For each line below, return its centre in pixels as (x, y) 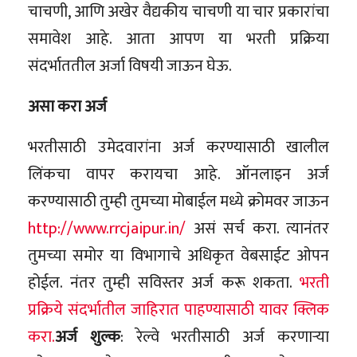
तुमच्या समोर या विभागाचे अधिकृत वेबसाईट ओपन (178, 255)
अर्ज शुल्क (88, 337)
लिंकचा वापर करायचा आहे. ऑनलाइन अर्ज (178, 174)
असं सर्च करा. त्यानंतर (257, 228)
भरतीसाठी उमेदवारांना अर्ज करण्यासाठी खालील (178, 147)
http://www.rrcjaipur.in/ (107, 228)
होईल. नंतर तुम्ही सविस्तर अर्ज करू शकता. (164, 282)
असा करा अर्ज (67, 106)
